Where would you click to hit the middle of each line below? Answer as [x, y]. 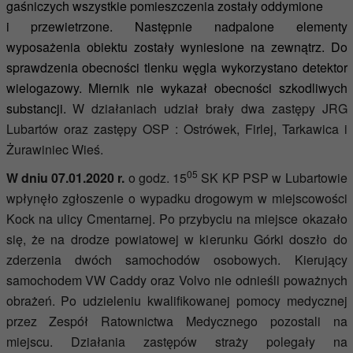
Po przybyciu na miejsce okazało [253, 219]
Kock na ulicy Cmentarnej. [82, 219]
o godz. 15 [156, 178]
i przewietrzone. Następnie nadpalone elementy [176, 26]
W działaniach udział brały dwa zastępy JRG [210, 108]
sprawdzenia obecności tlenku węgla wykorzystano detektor [176, 67]
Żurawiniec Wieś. [54, 149]
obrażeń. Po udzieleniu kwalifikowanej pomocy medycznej [176, 301]
